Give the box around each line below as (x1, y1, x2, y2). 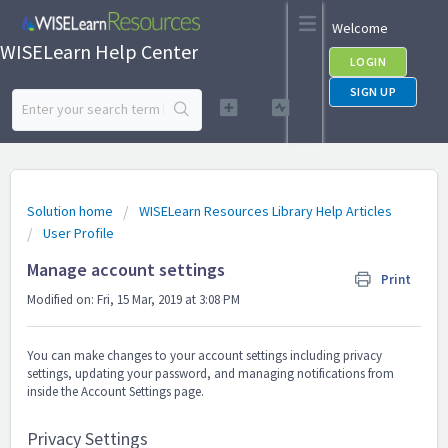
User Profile (43, 224, 114, 242)
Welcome (331, 19, 391, 37)
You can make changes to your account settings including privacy (27, 347, 382, 365)
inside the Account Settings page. (27, 383, 207, 401)
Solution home (27, 202, 116, 220)
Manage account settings (27, 258, 225, 281)
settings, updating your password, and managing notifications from (27, 365, 394, 383)
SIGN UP (349, 84, 397, 99)
